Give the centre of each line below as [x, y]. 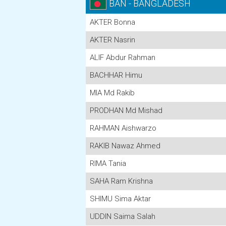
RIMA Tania [108, 163]
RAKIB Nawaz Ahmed [125, 146]
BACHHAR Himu [116, 75]
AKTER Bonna [112, 22]
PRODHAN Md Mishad [126, 110]
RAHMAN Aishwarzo [123, 128]
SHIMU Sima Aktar [120, 199]
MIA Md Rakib [112, 93]
